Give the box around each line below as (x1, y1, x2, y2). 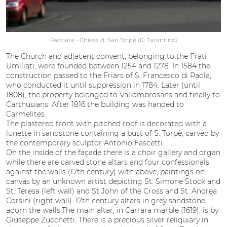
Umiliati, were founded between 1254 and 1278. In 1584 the (6, 61, 210, 71)
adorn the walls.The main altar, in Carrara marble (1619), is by (6, 206, 218, 215)
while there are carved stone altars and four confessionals (6, 158, 209, 167)
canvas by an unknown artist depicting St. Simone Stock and (6, 177, 220, 186)
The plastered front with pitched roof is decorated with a (6, 119, 207, 129)
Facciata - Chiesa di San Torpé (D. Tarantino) (50, 36, 177, 44)
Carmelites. (6, 109, 46, 119)
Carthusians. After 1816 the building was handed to (6, 100, 184, 109)
